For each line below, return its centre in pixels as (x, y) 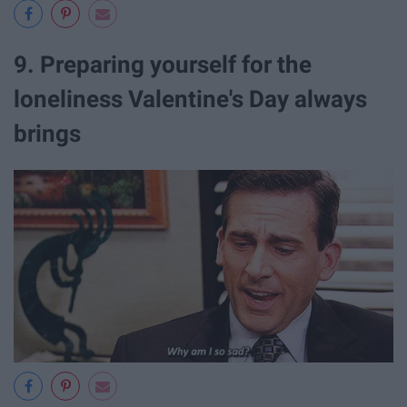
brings (47, 134)
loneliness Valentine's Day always (190, 99)
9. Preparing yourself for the (163, 65)
